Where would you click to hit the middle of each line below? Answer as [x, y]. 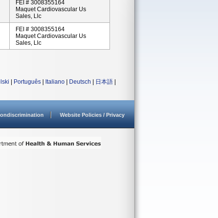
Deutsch [80, 82]
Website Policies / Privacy [92, 115]
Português [27, 82]
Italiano [55, 82]
